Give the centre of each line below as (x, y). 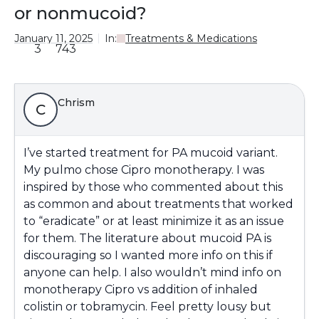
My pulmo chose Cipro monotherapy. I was (144, 170)
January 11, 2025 (53, 38)
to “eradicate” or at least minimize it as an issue (154, 221)
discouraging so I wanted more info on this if (148, 255)
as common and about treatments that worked (158, 204)
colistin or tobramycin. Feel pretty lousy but (147, 307)
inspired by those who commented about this (153, 187)
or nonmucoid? (80, 13)
